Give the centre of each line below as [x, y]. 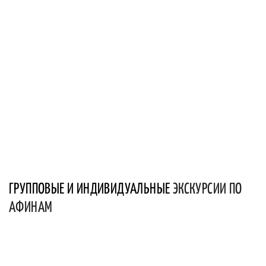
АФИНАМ [31, 208]
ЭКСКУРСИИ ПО [207, 189]
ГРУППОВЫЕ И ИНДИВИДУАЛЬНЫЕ [91, 189]
